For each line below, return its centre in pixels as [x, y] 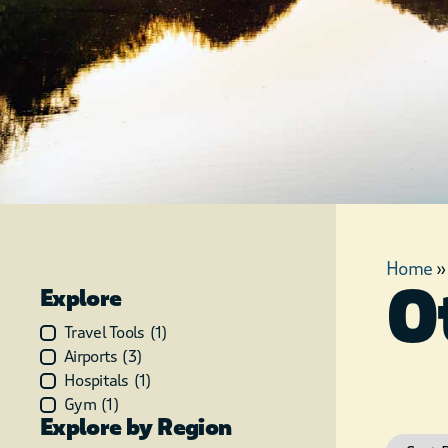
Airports [91, 356]
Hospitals [96, 380]
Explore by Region [136, 428]
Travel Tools [104, 332]
